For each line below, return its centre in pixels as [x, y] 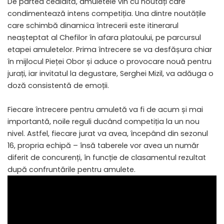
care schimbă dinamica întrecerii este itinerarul [93, 25]
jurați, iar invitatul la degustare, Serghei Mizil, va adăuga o [110, 73]
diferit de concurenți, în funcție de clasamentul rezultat [107, 157]
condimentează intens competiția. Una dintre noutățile [107, 13]
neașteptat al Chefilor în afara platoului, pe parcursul [104, 37]
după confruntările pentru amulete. [71, 169]
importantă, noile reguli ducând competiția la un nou [103, 121]
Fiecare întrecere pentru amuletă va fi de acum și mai [105, 109]
